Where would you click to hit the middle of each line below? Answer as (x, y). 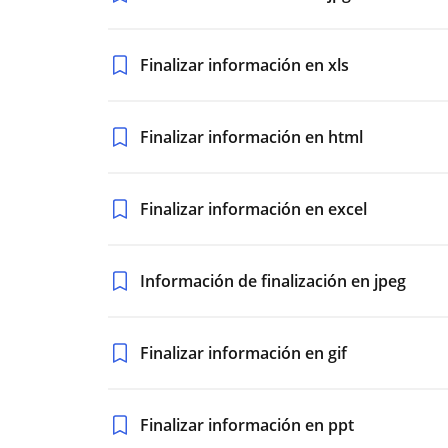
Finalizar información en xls (244, 65)
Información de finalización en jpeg (273, 281)
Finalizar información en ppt (247, 425)
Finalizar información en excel (253, 209)
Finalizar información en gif (243, 353)
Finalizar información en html (251, 137)
